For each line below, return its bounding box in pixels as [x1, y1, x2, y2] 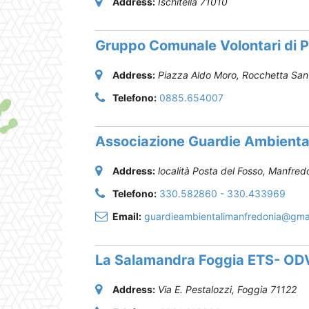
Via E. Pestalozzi [158, 283, 232, 295]
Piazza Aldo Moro [158, 68, 237, 81]
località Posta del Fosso [158, 164, 263, 177]
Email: [112, 210, 141, 222]
